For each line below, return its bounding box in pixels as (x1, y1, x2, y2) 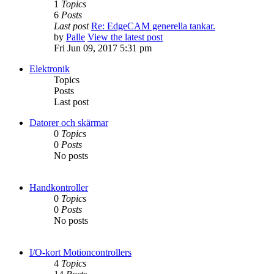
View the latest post (87, 32, 163, 43)
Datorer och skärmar (29, 117, 108, 128)
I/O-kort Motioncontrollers (29, 247, 131, 258)
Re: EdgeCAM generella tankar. (91, 21, 215, 32)
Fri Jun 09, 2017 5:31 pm (54, 43, 152, 54)
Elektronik (29, 64, 70, 75)
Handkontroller (29, 182, 88, 193)
